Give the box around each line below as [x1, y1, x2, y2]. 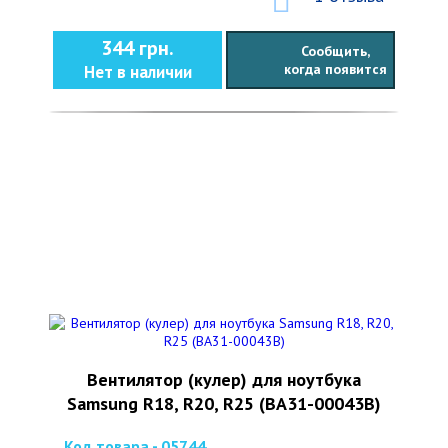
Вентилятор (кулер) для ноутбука [87, 368, 361, 391]
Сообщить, [300, 42, 370, 60]
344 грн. [101, 35, 174, 61]
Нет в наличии [83, 61, 192, 83]
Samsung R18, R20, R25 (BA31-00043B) [67, 392, 381, 415]
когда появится [283, 60, 387, 78]
